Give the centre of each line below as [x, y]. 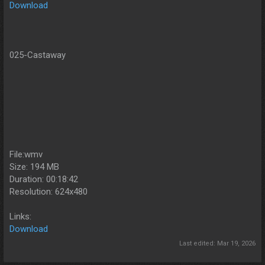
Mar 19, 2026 [236, 243]
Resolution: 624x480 [49, 192]
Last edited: [198, 243]
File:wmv [26, 155]
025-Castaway [38, 55]
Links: [20, 217]
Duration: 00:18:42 [44, 180]
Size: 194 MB [34, 167]
